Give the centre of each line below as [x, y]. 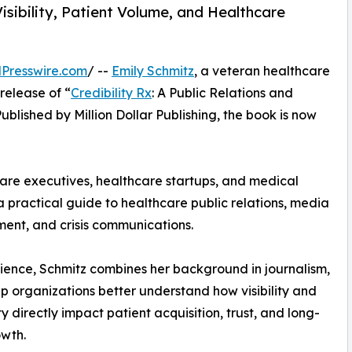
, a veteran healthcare [262, 71]
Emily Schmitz [153, 71]
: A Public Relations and [222, 93]
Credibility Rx [111, 93]
